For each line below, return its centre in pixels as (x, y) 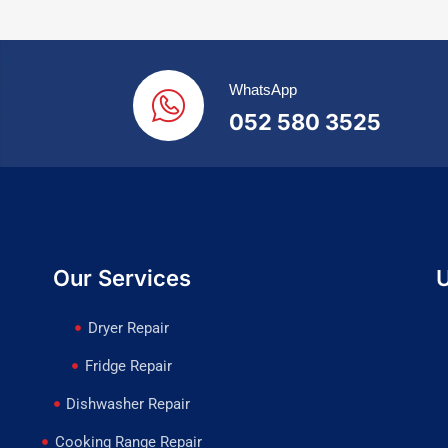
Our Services (121, 278)
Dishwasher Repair (128, 404)
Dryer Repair (128, 328)
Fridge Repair (128, 366)
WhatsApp (263, 90)
